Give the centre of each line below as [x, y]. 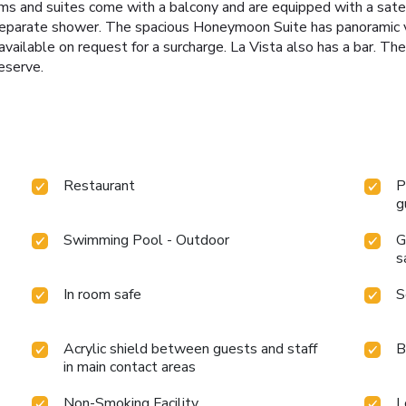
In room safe [103, 295]
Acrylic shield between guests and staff [191, 349]
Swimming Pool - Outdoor [147, 241]
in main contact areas [130, 367]
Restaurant [100, 186]
